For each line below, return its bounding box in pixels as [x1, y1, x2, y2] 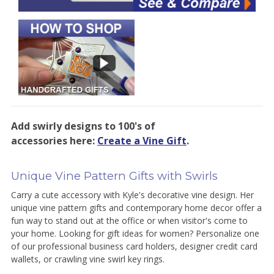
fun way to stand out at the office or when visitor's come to [10, 214, 248, 226]
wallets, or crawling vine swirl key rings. [10, 253, 165, 265]
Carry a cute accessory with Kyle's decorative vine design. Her [10, 188, 254, 201]
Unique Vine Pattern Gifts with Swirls [10, 168, 218, 183]
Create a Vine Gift [97, 133, 187, 147]
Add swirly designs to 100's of [10, 119, 155, 133]
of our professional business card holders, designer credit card [10, 240, 257, 252]
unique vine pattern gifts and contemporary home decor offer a [10, 201, 262, 213]
